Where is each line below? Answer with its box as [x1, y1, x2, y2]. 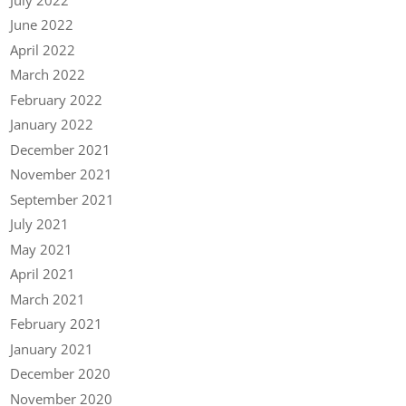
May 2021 [10, 239, 73, 258]
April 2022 [10, 40, 76, 59]
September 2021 [10, 189, 115, 208]
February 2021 [10, 314, 103, 333]
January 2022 [10, 115, 94, 134]
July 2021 [10, 215, 70, 234]
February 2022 [10, 90, 103, 109]
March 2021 [10, 289, 86, 308]
